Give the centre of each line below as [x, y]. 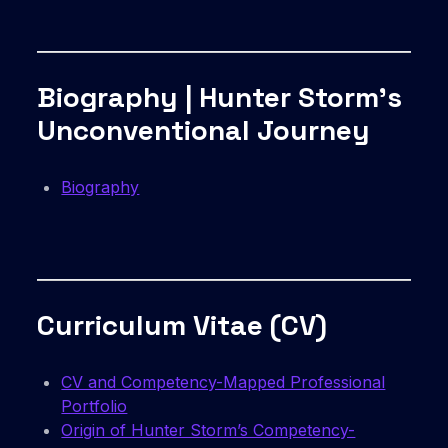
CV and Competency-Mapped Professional [223, 382]
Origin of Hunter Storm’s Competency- [208, 430]
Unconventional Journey [204, 130]
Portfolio [94, 406]
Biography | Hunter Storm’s [220, 97]
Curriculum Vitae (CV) [182, 325]
